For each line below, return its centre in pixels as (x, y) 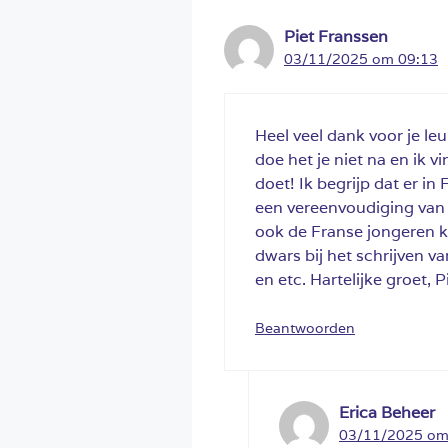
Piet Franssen (336, 36)
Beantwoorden (305, 327)
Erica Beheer (387, 412)
